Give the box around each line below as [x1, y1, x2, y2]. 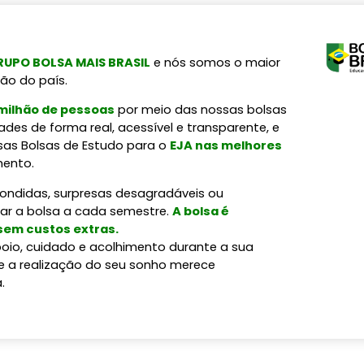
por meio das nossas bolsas [115, 101, 288, 119]
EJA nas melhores [170, 136, 283, 154]
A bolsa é [172, 201, 230, 219]
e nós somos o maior [150, 53, 281, 71]
